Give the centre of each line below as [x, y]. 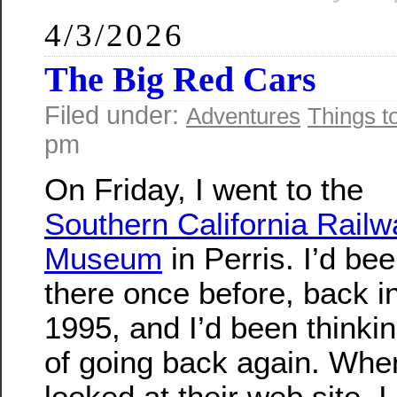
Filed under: [115, 115]
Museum [103, 259]
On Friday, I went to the [204, 190]
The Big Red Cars [180, 79]
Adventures [243, 116]
